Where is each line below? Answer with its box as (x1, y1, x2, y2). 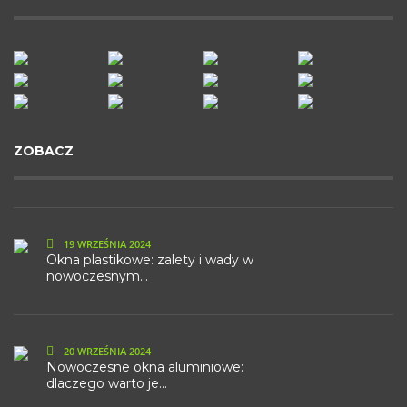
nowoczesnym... (46, 267, 148, 284)
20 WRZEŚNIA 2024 (61, 343, 151, 358)
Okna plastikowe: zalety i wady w (46, 251, 253, 268)
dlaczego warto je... (46, 374, 167, 392)
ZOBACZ (14, 142, 74, 159)
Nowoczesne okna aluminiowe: (46, 358, 243, 375)
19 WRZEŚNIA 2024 (61, 236, 151, 251)
